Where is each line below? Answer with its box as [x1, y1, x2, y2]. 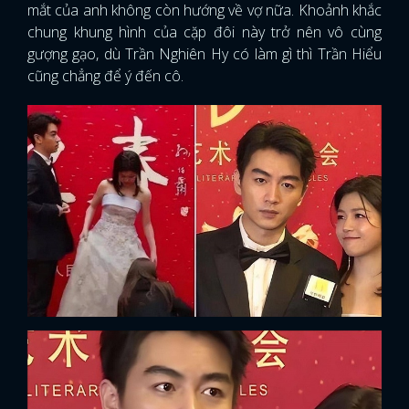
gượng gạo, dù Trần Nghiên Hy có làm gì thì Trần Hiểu [27, 44, 382, 65]
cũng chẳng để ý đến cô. [27, 66, 184, 87]
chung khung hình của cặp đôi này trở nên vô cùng [27, 22, 382, 43]
